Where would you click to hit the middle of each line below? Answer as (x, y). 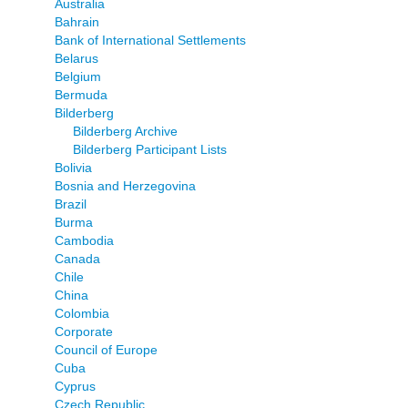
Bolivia (73, 167)
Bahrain (77, 21)
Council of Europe (106, 349)
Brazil (71, 204)
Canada (77, 258)
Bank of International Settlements (150, 40)
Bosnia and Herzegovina (125, 185)
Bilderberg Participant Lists (150, 149)
